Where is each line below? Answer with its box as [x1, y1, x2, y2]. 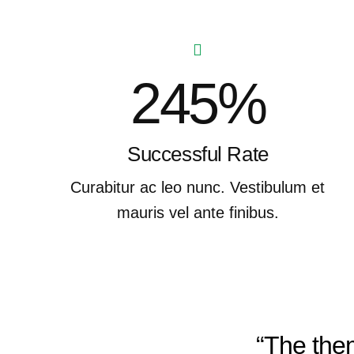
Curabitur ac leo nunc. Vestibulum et [70, 178, 326, 196]
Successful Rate [127, 141, 269, 166]
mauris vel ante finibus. [116, 203, 279, 221]
